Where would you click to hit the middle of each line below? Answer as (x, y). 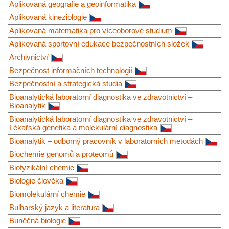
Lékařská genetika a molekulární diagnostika (83, 127)
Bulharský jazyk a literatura (54, 207)
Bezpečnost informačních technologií (71, 70)
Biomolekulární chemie (47, 194)
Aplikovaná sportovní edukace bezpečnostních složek (99, 43)
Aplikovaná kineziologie (48, 17)
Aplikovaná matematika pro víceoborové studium (91, 30)
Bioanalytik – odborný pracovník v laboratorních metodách (106, 141)
